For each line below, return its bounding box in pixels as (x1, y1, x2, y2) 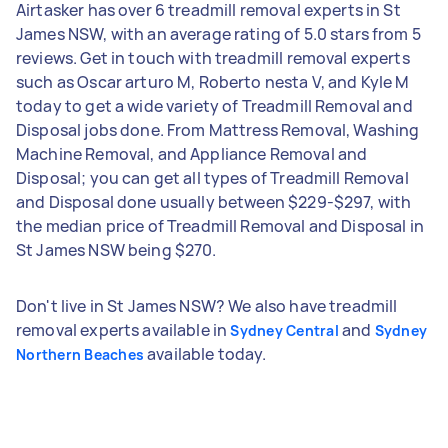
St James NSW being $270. (16, 238, 217, 261)
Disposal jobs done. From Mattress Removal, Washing (16, 118, 420, 141)
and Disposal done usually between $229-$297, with (16, 190, 412, 213)
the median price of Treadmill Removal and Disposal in (16, 214, 424, 237)
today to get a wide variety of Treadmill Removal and (16, 94, 413, 117)
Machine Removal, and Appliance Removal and (16, 142, 368, 165)
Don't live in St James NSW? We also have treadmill (16, 294, 398, 317)
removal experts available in (16, 318, 231, 341)
